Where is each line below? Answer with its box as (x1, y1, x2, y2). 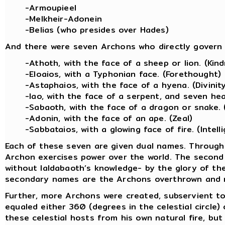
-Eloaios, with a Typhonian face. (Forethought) (25, 67, 221, 80)
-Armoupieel (25, 1, 76, 14)
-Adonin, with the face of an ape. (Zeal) (25, 111, 193, 125)
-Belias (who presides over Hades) (25, 23, 169, 36)
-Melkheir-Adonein (25, 12, 102, 25)
